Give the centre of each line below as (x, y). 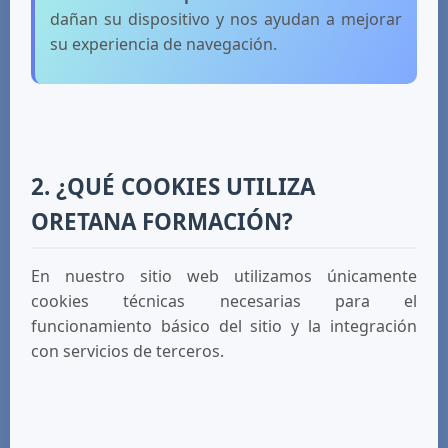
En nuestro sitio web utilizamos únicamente (224, 276)
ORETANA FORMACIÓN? (162, 221)
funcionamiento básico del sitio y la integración (224, 326)
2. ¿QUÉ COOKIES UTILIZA (173, 186)
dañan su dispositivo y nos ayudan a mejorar (226, 19)
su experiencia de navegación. (163, 44)
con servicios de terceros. (127, 351)
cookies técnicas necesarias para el (224, 301)
